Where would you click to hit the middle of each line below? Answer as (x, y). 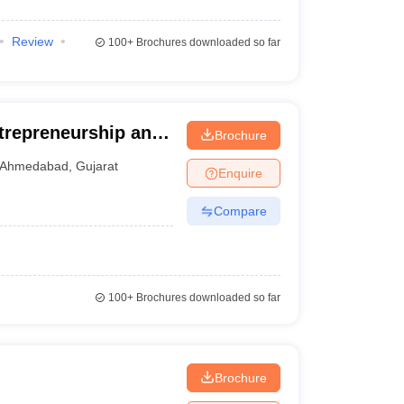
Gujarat (97, 165)
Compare (240, 211)
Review (32, 41)
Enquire (240, 173)
